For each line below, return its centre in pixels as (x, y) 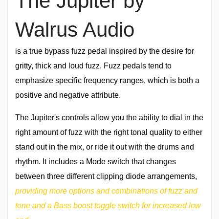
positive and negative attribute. (68, 95)
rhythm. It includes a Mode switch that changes (96, 161)
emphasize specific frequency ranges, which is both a (107, 80)
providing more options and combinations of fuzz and (106, 191)
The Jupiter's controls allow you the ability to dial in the (109, 117)
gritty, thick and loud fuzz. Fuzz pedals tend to (93, 66)
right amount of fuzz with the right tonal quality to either (109, 132)
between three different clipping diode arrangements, (106, 176)
